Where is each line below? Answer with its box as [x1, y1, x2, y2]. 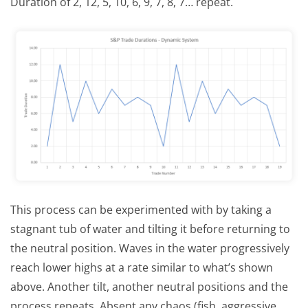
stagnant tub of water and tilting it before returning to [10, 221, 290, 236]
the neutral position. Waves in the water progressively [10, 241, 289, 256]
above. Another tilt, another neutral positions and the [10, 279, 288, 294]
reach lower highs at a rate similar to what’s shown [10, 260, 273, 275]
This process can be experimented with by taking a [10, 202, 272, 217]
